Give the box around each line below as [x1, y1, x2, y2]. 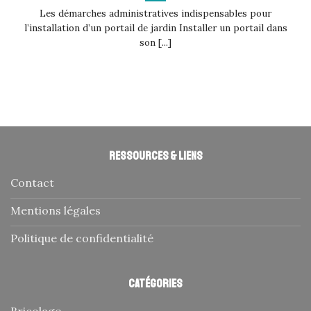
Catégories [128, 276, 183, 292]
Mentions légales [10, 203, 101, 218]
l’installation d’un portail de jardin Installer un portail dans [24, 21, 287, 34]
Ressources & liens [108, 148, 203, 163]
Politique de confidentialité [10, 231, 153, 246]
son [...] [140, 35, 171, 49]
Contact [10, 176, 54, 190]
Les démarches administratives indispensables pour [40, 6, 271, 19]
